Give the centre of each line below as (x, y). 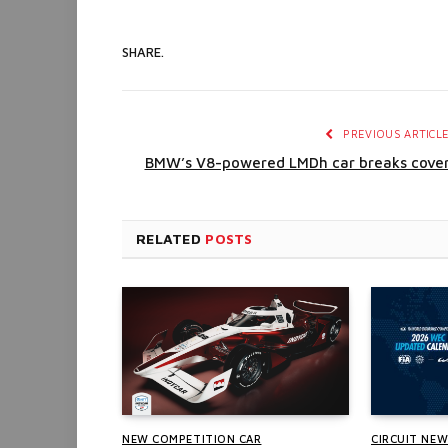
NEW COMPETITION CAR (192, 438)
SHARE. (143, 51)
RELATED (171, 238)
